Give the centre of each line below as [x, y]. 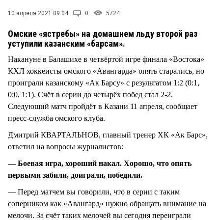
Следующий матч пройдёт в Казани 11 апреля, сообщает [103, 106]
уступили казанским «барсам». [68, 43]
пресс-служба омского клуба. [57, 118]
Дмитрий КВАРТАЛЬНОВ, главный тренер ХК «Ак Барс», [108, 135]
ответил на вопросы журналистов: [66, 146]
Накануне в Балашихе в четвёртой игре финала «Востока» [106, 59]
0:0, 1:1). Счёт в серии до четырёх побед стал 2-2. [90, 94]
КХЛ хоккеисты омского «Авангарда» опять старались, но [106, 71]
